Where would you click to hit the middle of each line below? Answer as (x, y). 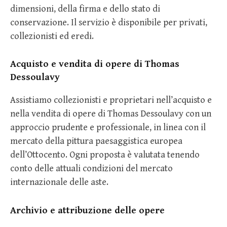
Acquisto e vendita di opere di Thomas (95, 64)
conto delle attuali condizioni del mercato (91, 169)
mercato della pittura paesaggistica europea (96, 141)
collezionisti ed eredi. (52, 36)
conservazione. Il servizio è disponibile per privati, (109, 22)
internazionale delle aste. (59, 182)
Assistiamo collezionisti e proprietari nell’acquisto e (111, 100)
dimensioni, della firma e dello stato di (85, 9)
